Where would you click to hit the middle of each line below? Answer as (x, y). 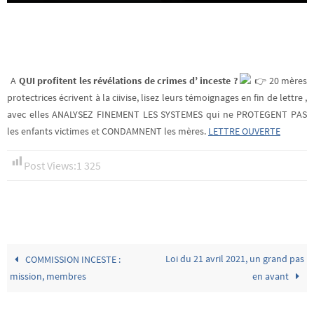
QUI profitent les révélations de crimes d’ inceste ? (127, 81)
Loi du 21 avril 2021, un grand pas (234, 259)
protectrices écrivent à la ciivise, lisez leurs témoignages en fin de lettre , (157, 97)
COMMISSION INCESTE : (72, 259)
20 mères (287, 81)
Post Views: (50, 165)
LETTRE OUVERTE (244, 131)
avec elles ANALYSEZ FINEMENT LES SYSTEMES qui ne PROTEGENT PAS (157, 114)
